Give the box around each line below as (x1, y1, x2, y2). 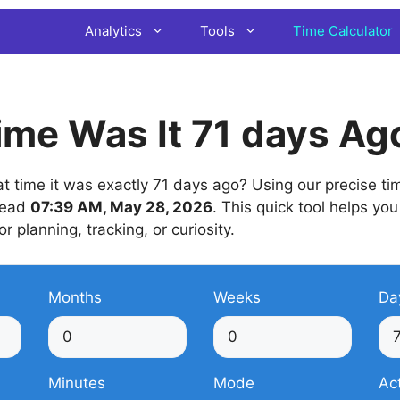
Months (48, 287, 102, 306)
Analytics (84, 22, 142, 39)
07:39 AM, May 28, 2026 (30, 198, 212, 216)
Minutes (48, 373, 105, 392)
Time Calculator (292, 22, 393, 39)
